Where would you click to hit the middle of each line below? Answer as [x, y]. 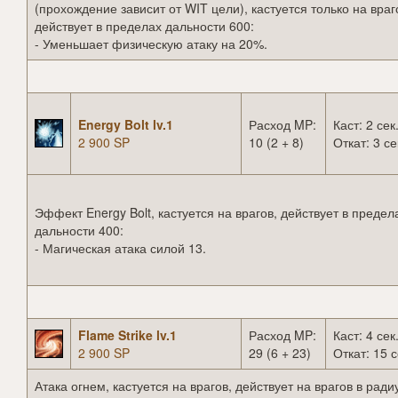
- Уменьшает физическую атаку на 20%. [151, 44]
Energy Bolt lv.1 [126, 125]
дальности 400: [79, 231]
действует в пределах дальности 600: [144, 26]
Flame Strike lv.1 [127, 335]
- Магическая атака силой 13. [120, 248]
